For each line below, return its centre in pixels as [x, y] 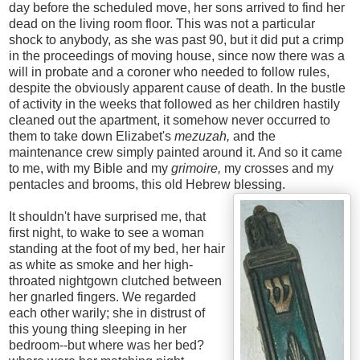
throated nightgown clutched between [115, 281]
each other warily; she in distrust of [107, 313]
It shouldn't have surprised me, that [107, 217]
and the [254, 137]
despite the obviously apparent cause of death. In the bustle [177, 88]
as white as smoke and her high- [101, 265]
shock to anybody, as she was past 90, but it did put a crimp [176, 40]
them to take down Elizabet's [92, 137]
